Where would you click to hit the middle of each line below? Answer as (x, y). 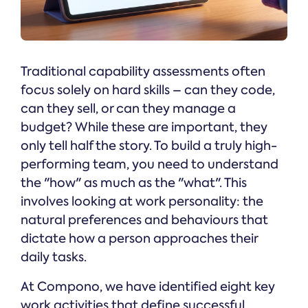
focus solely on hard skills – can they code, (148, 90)
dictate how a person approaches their (139, 239)
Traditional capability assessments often (143, 72)
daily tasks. (54, 257)
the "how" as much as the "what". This (134, 183)
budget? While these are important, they (144, 128)
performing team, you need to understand (150, 165)
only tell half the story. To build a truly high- (149, 146)
